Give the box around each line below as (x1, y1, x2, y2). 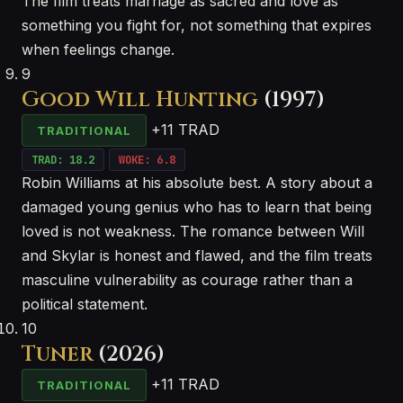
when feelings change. (22, 40, 175, 58)
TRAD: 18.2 (31, 152, 94, 167)
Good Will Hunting (22, 85, 258, 114)
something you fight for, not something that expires (22, 16, 372, 34)
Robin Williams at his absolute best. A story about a (22, 174, 372, 192)
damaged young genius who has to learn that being (22, 198, 372, 216)
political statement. (22, 295, 148, 313)
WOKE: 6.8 (119, 152, 175, 167)
